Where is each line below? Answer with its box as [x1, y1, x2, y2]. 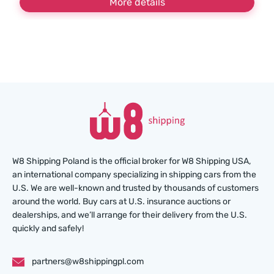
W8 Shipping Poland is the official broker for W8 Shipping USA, [12, 156, 251, 166]
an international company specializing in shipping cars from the [12, 169, 256, 180]
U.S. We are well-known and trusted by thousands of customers [12, 183, 259, 193]
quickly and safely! [12, 223, 84, 234]
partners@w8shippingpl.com [32, 256, 144, 267]
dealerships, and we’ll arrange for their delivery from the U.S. [12, 210, 247, 220]
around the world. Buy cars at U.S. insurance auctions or [12, 196, 231, 207]
